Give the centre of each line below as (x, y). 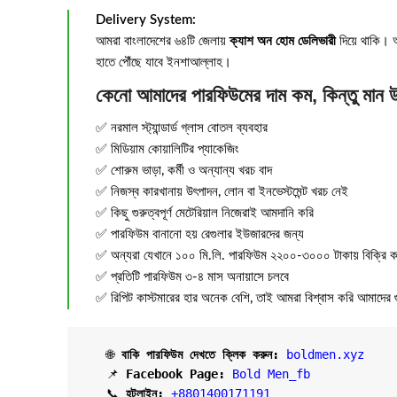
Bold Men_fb (271, 374)
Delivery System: (146, 20)
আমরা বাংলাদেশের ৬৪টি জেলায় (163, 41)
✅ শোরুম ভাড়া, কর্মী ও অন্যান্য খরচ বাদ (184, 171)
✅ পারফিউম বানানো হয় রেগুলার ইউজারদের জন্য (200, 234)
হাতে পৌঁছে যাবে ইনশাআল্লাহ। (163, 62)
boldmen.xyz (325, 354)
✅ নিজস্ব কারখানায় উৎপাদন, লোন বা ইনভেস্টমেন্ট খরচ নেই (222, 192)
